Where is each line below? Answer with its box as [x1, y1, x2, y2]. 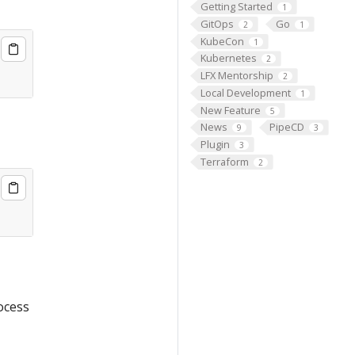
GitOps [200, 16, 234, 31]
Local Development [200, 85, 291, 100]
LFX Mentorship [200, 68, 273, 83]
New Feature [200, 102, 261, 117]
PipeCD [269, 120, 304, 135]
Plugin [200, 137, 230, 152]
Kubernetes [200, 51, 257, 66]
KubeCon [200, 33, 244, 48]
